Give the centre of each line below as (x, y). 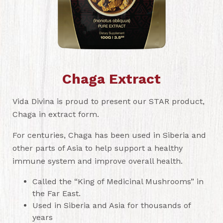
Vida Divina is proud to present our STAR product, (109, 101)
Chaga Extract (111, 79)
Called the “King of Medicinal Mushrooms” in (118, 181)
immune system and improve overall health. (100, 161)
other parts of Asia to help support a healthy (98, 148)
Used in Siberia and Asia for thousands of (111, 205)
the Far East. (56, 193)
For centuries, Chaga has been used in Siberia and (109, 135)
